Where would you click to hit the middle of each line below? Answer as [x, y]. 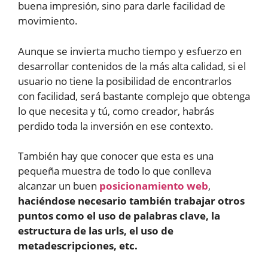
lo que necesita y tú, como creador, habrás [116, 111]
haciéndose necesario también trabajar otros [131, 201]
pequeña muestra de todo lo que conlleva [115, 171]
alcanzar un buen [59, 186]
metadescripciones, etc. [78, 246]
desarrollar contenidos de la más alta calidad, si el [132, 66]
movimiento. [48, 21]
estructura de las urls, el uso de [96, 231]
